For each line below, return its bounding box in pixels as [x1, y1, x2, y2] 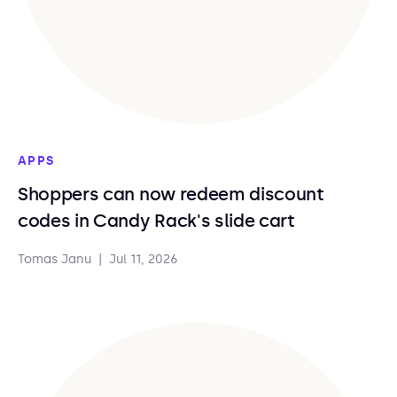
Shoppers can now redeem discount [18, 183, 324, 205]
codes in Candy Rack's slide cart [18, 210, 295, 231]
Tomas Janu [18, 252, 91, 267]
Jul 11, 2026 [109, 252, 178, 267]
